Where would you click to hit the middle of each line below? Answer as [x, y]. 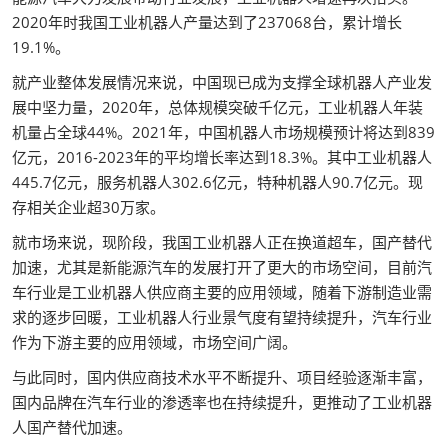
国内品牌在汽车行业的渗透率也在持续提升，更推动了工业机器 [222, 402]
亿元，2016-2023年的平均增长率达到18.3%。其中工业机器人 [222, 157]
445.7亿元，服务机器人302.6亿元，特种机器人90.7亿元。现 [217, 182]
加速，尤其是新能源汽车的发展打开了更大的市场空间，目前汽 [222, 267]
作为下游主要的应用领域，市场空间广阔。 [154, 342]
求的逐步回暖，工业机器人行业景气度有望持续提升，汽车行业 [222, 317]
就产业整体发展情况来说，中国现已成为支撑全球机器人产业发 [222, 82]
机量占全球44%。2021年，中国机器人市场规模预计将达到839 [223, 132]
